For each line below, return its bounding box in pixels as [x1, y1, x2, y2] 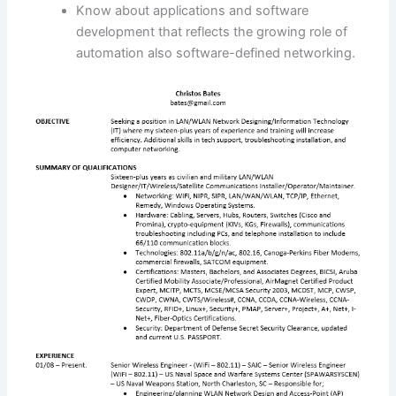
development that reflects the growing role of [76, 24, 348, 41]
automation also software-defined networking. [76, 45, 356, 62]
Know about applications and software [76, 3, 309, 19]
